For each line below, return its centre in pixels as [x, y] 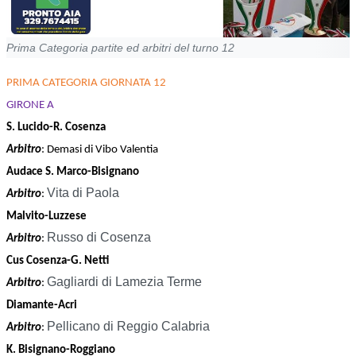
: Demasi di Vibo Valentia [101, 150]
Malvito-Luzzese [48, 217]
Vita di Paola [83, 193]
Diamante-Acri [43, 306]
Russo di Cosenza [99, 238]
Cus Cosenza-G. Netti [59, 261]
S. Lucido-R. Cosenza [57, 128]
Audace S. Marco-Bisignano [74, 172]
